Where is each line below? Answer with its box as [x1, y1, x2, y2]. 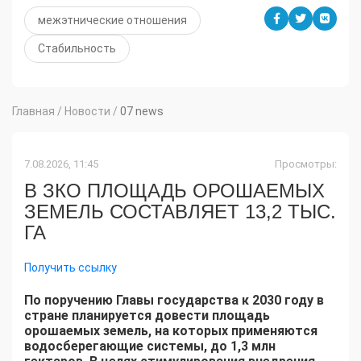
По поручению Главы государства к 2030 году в [24, 293, 324, 309]
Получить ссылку [24, 261, 117, 275]
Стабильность [38, 42, 116, 56]
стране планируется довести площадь [24, 308, 270, 324]
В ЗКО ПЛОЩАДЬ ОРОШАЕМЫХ [24, 180, 325, 202]
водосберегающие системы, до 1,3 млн [24, 338, 276, 355]
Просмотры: [275, 158, 337, 171]
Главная [12, 105, 55, 118]
